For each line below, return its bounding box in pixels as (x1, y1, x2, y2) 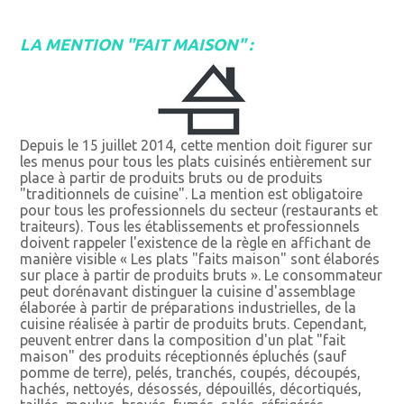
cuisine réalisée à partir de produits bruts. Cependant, (20, 316, 368, 333)
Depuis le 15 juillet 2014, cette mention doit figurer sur (20, 137, 373, 154)
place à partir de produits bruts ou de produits (20, 170, 324, 187)
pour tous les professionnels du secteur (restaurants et (20, 202, 379, 219)
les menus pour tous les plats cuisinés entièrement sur (20, 153, 372, 170)
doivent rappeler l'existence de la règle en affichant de (20, 234, 372, 252)
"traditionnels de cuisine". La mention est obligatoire (20, 186, 363, 203)
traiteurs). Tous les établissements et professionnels (20, 218, 361, 235)
